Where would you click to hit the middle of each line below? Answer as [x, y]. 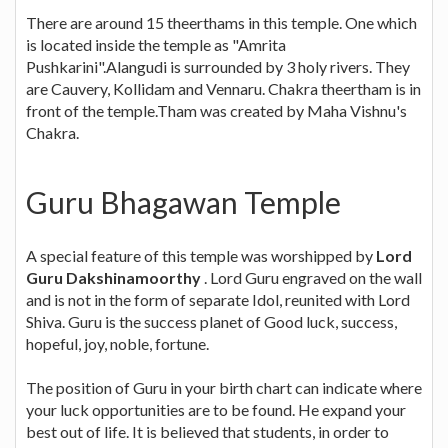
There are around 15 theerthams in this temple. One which [221, 22]
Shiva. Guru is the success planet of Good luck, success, [211, 321]
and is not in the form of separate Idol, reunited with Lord [218, 299]
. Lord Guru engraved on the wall [311, 277]
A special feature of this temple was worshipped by [201, 255]
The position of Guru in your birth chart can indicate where [224, 387]
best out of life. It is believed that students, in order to [207, 431]
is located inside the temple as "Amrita [156, 44]
